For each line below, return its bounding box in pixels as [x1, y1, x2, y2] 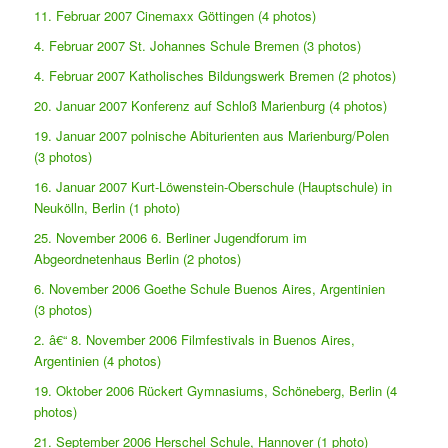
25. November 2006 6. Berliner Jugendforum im [34, 227, 308, 247]
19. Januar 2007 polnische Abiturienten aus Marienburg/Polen [34, 125, 390, 145]
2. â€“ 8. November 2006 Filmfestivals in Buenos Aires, [34, 329, 356, 349]
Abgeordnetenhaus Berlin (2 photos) [34, 248, 242, 268]
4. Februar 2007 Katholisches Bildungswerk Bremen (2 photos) [34, 65, 397, 85]
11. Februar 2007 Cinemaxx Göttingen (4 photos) [34, 5, 317, 25]
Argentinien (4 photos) [34, 350, 162, 370]
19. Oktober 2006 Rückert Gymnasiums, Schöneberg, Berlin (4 [34, 380, 398, 400]
